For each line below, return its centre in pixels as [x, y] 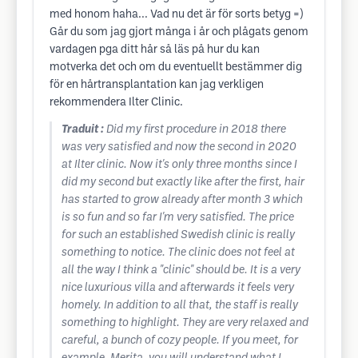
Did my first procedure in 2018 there [196, 130]
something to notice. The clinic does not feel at [178, 253]
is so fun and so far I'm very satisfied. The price [178, 218]
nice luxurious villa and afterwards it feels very [178, 288]
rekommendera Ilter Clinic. [116, 103]
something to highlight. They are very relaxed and [185, 323]
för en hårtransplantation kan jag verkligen [157, 85]
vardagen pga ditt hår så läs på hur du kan [155, 50]
